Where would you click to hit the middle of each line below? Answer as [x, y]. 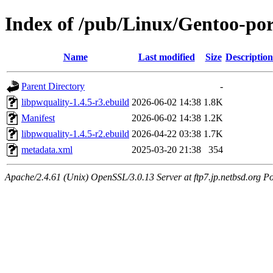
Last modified [166, 57]
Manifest [38, 118]
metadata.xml [47, 149]
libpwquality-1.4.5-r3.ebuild [75, 102]
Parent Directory [53, 86]
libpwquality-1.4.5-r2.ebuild [75, 133]
